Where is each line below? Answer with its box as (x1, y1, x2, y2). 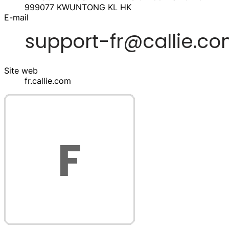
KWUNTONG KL (57, 2, 118, 12)
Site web (4, 65, 38, 76)
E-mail (4, 12, 29, 22)
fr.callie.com (25, 75, 71, 86)
